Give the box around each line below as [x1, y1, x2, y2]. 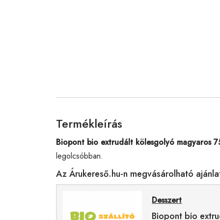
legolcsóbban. [56, 150, 103, 162]
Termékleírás [56, 114, 122, 132]
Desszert [152, 194, 182, 206]
